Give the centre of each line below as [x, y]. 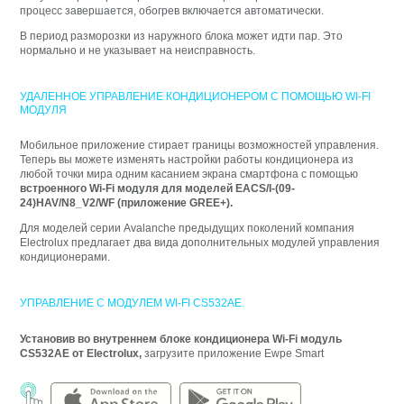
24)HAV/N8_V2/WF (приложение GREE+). [127, 203]
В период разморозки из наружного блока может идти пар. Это [182, 36]
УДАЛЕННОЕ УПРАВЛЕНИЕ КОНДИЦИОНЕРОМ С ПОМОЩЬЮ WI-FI [196, 96]
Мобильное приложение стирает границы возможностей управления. [200, 146]
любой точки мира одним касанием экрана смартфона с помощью [189, 174]
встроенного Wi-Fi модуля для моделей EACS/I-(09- [158, 189]
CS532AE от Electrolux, [81, 353]
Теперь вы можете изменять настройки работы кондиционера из [187, 160]
